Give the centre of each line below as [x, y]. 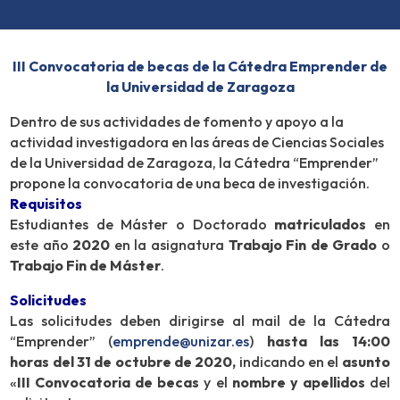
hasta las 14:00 [322, 342]
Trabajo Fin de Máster [86, 266]
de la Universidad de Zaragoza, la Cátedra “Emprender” [195, 163]
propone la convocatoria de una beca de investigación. [190, 183]
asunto [366, 362]
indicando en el [289, 362]
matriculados [321, 225]
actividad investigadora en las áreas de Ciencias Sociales [197, 142]
